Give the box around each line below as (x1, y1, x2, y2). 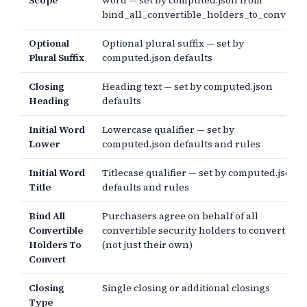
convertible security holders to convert (102, 223, 285, 237)
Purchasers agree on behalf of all (102, 209, 258, 223)
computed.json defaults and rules (102, 137, 260, 151)
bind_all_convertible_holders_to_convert (102, 8, 299, 21)
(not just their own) (102, 238, 193, 251)
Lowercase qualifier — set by (102, 123, 234, 136)
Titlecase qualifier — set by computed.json (102, 166, 297, 180)
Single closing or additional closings (102, 281, 270, 295)
